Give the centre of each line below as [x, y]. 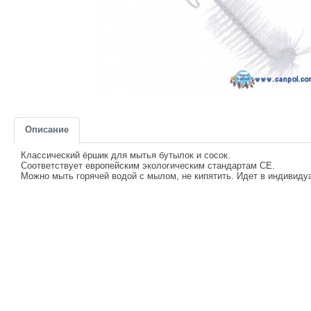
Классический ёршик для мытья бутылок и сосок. [126, 155]
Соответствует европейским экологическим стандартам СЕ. [148, 166]
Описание [47, 129]
